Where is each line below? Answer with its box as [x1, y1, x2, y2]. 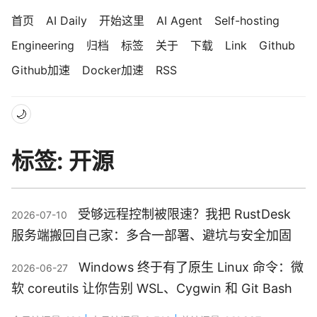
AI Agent [156, 13, 202, 28]
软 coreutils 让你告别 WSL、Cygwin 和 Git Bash [11, 281, 292, 296]
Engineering [11, 38, 74, 52]
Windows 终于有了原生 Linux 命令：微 [79, 260, 304, 275]
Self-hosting [214, 13, 279, 28]
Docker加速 [82, 63, 144, 77]
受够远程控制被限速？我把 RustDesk [78, 207, 291, 222]
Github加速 [11, 63, 70, 77]
